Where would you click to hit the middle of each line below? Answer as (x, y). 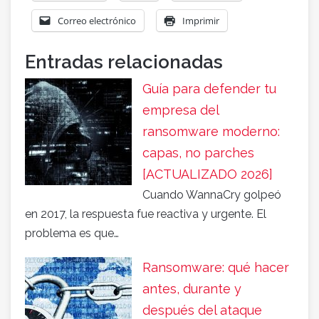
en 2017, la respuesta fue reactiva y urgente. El (146, 214)
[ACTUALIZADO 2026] (208, 174)
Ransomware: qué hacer (216, 268)
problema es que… (72, 234)
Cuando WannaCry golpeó (212, 195)
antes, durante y (192, 289)
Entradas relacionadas (124, 62)
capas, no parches (198, 153)
